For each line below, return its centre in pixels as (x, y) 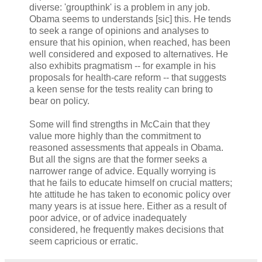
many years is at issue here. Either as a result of (128, 206)
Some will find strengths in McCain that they (120, 125)
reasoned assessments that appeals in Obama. (126, 148)
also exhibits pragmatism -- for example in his (123, 66)
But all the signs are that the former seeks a (118, 160)
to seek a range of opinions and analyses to (119, 31)
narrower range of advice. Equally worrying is (123, 171)
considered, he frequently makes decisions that (126, 230)
